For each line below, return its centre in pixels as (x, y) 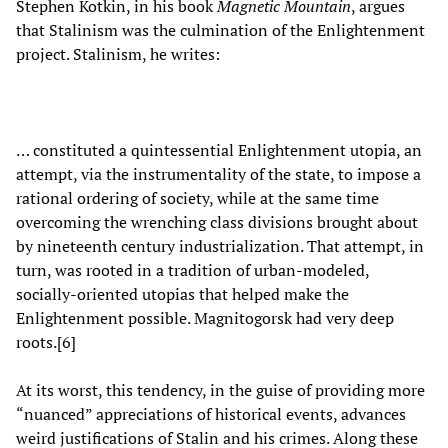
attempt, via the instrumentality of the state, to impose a (218, 173)
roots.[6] (46, 341)
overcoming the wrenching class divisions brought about (217, 221)
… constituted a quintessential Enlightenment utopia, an (219, 149)
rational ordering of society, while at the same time (197, 197)
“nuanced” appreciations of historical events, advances (211, 413)
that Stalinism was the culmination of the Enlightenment (220, 29)
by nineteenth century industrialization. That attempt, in (220, 245)
